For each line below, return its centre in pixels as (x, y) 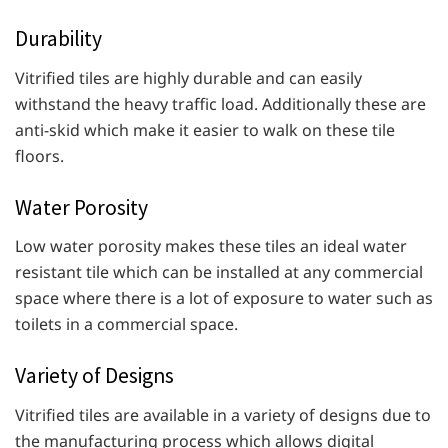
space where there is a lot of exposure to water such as (224, 298)
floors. (41, 155)
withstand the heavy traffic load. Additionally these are (220, 103)
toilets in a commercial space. (128, 324)
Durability (58, 38)
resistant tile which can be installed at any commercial (219, 272)
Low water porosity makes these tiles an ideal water (211, 246)
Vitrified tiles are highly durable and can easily (188, 77)
